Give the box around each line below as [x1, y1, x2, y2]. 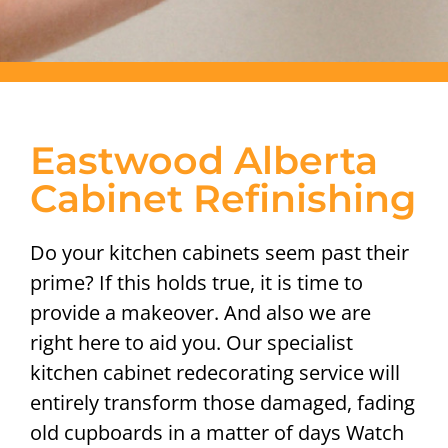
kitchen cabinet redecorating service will [30, 358, 400, 386]
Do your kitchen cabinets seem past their [30, 238, 409, 266]
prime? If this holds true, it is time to [30, 268, 363, 296]
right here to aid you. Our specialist [30, 328, 353, 356]
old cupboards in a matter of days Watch [30, 418, 404, 446]
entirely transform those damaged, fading [30, 388, 415, 416]
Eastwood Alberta [30, 136, 378, 184]
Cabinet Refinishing [30, 174, 416, 222]
